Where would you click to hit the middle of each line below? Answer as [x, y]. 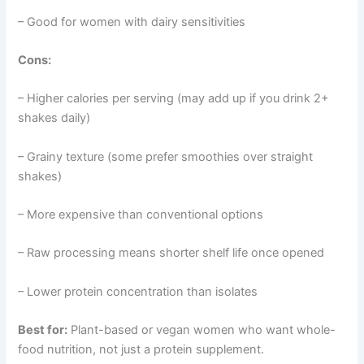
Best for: [43, 329]
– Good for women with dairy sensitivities [132, 22]
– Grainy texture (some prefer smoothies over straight [166, 156]
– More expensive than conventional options [141, 214]
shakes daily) [54, 118]
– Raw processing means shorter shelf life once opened [171, 253]
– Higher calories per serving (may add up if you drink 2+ [174, 99]
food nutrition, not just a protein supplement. [141, 349]
